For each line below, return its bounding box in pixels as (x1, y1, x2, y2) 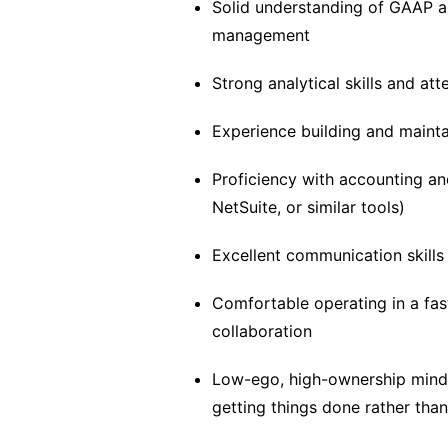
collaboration (212, 321, 312, 341)
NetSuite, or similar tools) (212, 197, 405, 217)
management (212, 25, 310, 45)
